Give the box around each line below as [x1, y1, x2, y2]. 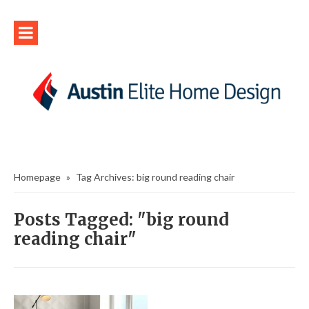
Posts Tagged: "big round [14, 208, 229, 230]
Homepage [14, 170, 61, 183]
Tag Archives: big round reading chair [76, 170, 235, 183]
